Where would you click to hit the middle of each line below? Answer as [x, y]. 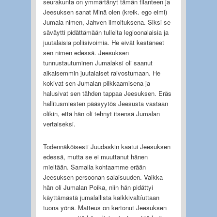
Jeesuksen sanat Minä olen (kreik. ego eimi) [105, 12]
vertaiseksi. [59, 124]
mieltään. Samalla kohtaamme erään [94, 167]
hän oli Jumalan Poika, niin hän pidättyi [98, 187]
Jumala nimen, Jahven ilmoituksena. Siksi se [107, 22]
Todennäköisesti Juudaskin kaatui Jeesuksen [107, 146]
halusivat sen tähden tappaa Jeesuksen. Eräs [107, 93]
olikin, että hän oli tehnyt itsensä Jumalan [101, 113]
